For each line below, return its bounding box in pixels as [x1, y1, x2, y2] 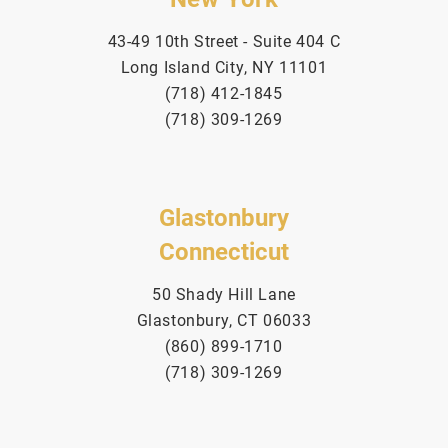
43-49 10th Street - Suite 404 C [107, 30, 341, 52]
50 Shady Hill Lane [152, 283, 296, 305]
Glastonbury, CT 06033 [136, 309, 312, 331]
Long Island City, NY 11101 [120, 56, 328, 78]
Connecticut [159, 235, 289, 268]
